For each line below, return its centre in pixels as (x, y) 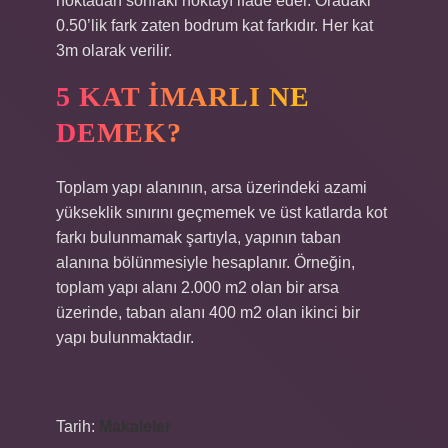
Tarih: (77, 426)
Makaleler (135, 426)
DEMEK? (119, 132)
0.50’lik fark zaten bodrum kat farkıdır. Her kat (214, 25)
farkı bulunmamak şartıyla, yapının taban (198, 237)
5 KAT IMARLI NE (183, 96)
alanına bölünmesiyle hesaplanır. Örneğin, (205, 262)
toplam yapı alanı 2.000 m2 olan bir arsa (197, 287)
